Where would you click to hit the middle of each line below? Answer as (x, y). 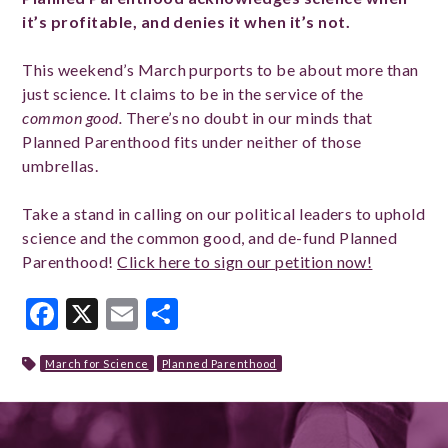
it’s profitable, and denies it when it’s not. (186, 21)
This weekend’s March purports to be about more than (220, 69)
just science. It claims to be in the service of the (193, 93)
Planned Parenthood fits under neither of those (192, 141)
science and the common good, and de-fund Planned (210, 237)
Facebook (126, 313)
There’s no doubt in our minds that (249, 117)
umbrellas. (60, 165)
